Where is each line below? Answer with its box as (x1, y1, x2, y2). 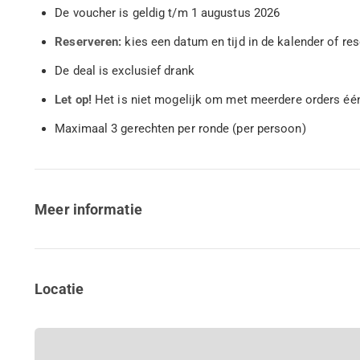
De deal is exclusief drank (55, 63, 198, 78)
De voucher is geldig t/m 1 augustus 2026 (55, 5, 280, 20)
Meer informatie (35, 200, 142, 218)
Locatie (35, 280, 84, 297)
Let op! (55, 92, 96, 107)
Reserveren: (55, 34, 125, 49)
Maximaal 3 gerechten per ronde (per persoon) (55, 121, 306, 136)
